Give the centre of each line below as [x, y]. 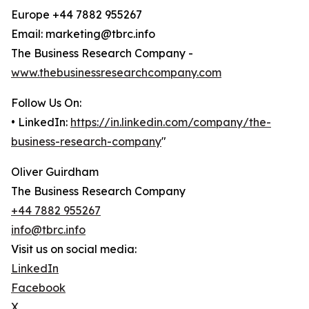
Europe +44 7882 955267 [77, 15]
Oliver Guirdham [55, 172]
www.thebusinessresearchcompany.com [116, 73]
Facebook [38, 288]
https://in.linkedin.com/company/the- [171, 122]
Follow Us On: [46, 103]
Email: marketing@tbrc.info [83, 34]
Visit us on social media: [74, 249]
